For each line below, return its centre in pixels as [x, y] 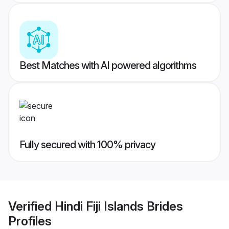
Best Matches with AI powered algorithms [108, 66]
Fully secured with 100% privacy [87, 145]
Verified [31, 206]
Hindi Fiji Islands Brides [119, 206]
